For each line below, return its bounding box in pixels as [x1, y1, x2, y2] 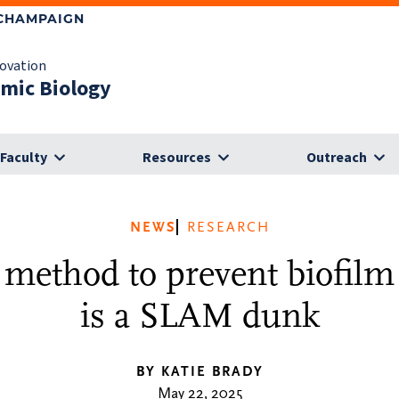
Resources [142, 148, 211, 167]
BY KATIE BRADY [135, 363, 264, 379]
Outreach [306, 148, 367, 167]
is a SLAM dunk [79, 295, 320, 337]
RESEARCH [186, 219, 270, 235]
